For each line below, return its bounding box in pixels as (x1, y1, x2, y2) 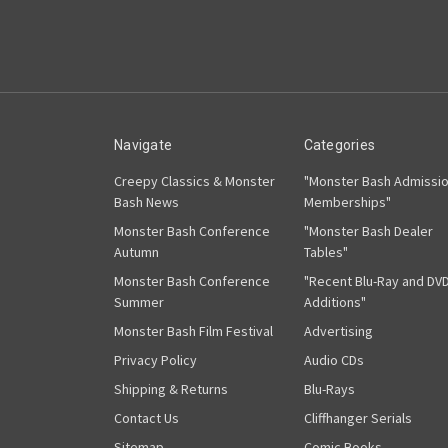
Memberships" (303, 192, 391, 211)
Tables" (303, 242, 348, 261)
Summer (114, 292, 164, 311)
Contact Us (114, 408, 179, 427)
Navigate (114, 136, 172, 153)
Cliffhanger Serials (303, 408, 412, 427)
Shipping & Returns (114, 379, 228, 398)
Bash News (114, 192, 179, 211)
